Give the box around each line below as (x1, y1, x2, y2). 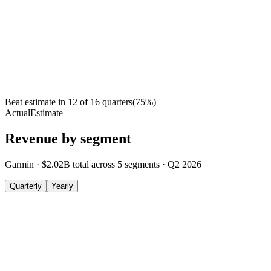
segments (125, 159, 160, 170)
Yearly (51, 181, 73, 191)
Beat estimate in (5, 97, 65, 108)
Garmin (5, 159, 34, 170)
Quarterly (10, 181, 42, 191)
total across (73, 159, 117, 170)
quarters (102, 97, 132, 108)
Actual (5, 108, 30, 119)
